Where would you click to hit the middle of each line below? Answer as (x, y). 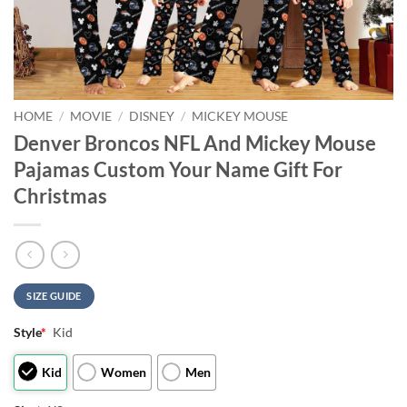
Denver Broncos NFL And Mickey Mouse (195, 143)
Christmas (60, 195)
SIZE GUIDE (54, 296)
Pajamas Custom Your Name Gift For (178, 169)
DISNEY (152, 116)
